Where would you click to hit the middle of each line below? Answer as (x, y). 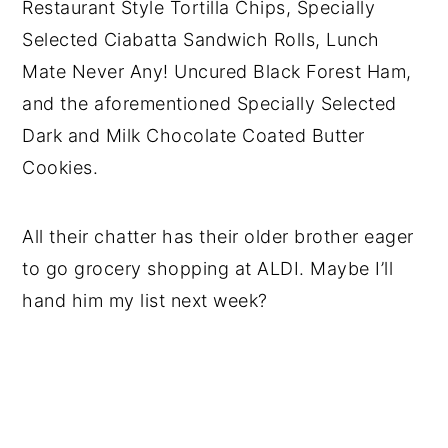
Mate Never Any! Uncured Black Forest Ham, (217, 71)
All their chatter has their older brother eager (218, 236)
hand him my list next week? (145, 300)
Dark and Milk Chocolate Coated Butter (193, 135)
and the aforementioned (129, 103)
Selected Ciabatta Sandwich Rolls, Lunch (201, 39)
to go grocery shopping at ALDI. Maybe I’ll (208, 268)
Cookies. (63, 167)
